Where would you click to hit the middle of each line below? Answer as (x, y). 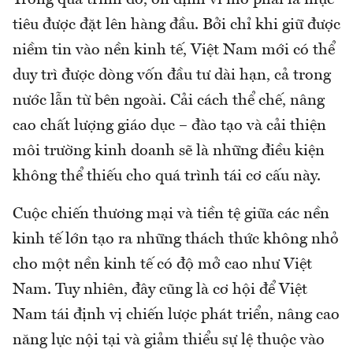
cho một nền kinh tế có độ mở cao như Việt (162, 265)
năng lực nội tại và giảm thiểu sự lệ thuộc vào (169, 341)
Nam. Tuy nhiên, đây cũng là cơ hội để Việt (160, 290)
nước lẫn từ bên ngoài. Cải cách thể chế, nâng (169, 101)
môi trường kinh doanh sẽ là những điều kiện (169, 152)
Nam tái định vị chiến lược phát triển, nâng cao (176, 316)
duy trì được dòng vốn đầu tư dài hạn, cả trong (172, 76)
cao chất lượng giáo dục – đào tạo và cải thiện (169, 126)
